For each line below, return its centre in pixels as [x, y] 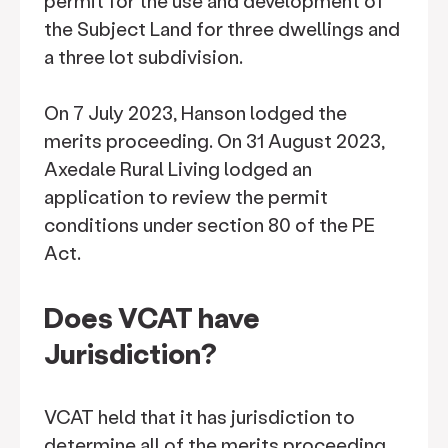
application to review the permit [186, 196]
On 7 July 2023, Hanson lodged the [195, 112]
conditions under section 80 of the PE [209, 224]
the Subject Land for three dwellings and [222, 28]
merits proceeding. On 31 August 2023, [214, 140]
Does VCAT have [152, 317]
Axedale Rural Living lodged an [178, 168]
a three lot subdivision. [143, 56]
